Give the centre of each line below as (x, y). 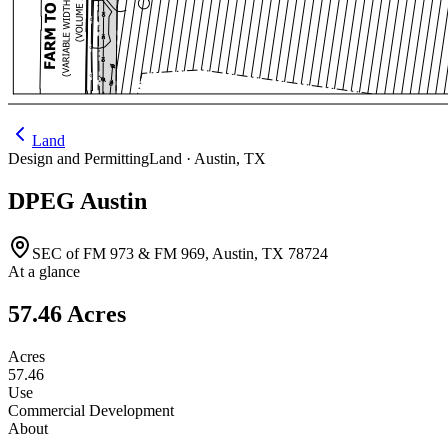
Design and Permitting (78, 158)
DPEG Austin (77, 200)
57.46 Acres (67, 313)
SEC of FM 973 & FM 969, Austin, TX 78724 (180, 253)
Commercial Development (91, 410)
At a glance (44, 271)
